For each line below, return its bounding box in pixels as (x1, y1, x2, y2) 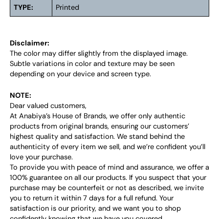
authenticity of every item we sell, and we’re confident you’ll (10, 142, 205, 152)
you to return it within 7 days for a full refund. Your (10, 193, 174, 203)
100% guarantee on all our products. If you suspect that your (10, 173, 206, 182)
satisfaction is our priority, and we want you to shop (10, 203, 181, 213)
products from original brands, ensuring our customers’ (10, 121, 189, 131)
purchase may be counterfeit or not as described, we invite (10, 183, 204, 193)
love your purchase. (10, 152, 73, 162)
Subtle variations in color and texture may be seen (10, 59, 175, 68)
